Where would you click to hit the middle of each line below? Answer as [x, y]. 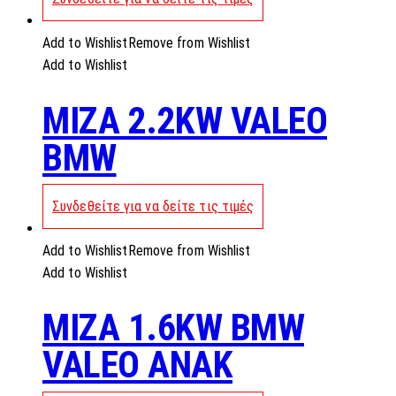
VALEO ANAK [137, 365]
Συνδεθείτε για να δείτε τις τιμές [153, 207]
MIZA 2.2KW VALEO [185, 120]
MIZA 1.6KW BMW [173, 328]
